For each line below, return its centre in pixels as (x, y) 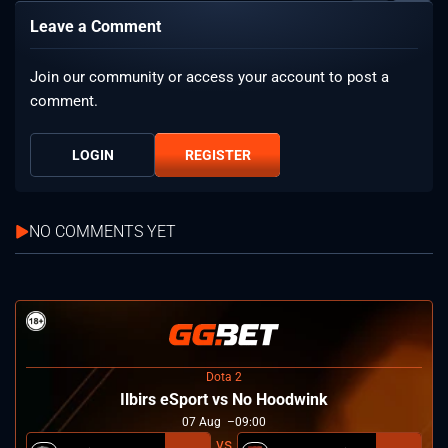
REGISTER (217, 155)
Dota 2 (224, 377)
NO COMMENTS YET (102, 232)
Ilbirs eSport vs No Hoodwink (224, 400)
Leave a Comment (95, 27)
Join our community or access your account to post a (209, 77)
